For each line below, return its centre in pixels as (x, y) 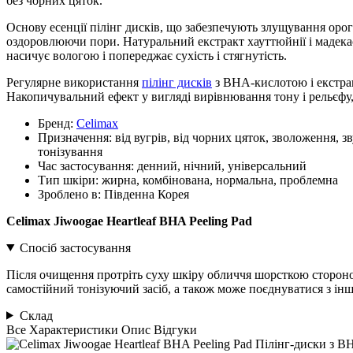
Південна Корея (145, 194)
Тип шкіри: (68, 180)
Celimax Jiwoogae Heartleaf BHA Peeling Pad (129, 221)
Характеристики (74, 329)
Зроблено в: (69, 194)
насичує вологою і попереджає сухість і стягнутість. (147, 55)
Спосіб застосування (75, 247)
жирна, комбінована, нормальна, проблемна (218, 180)
